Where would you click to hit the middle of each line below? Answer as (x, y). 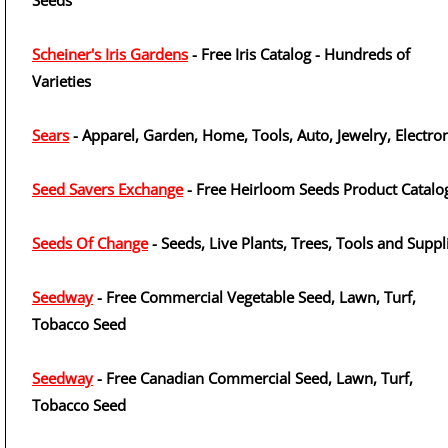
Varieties (61, 81)
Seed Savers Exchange (107, 189)
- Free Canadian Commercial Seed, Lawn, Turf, (253, 378)
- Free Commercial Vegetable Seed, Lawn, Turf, (254, 297)
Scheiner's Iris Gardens (110, 54)
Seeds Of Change (90, 243)
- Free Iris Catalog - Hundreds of (299, 54)
